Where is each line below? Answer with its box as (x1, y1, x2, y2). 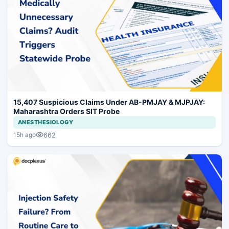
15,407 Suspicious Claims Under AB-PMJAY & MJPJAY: (13, 97, 205, 106)
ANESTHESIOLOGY (18, 118, 74, 126)
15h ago (13, 131, 36, 139)
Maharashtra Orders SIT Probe (13, 106, 120, 116)
